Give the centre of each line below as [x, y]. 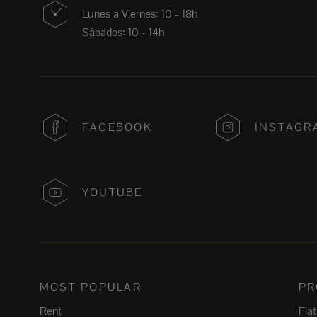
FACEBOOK [117, 127]
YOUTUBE [113, 192]
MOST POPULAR [91, 287]
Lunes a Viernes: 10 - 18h [140, 14]
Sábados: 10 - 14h [123, 33]
